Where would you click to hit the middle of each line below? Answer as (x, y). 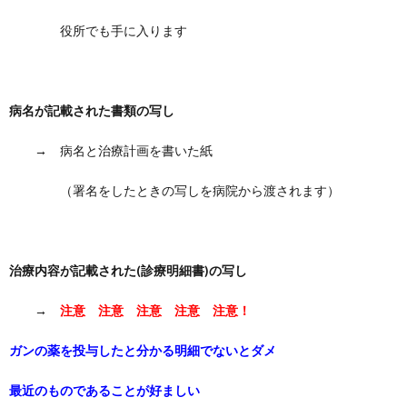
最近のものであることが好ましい (104, 390)
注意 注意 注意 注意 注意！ (155, 310)
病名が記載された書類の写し (92, 110)
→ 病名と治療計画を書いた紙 (111, 150)
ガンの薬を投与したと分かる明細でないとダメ (143, 350)
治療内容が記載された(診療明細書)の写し (128, 270)
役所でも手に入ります (98, 30)
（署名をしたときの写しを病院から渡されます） (174, 190)
